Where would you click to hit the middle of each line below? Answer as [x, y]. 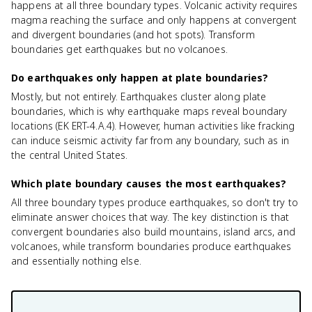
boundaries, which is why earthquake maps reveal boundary [149, 111]
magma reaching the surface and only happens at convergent [154, 20]
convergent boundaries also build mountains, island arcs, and [153, 232]
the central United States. [70, 155]
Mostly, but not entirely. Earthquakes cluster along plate [139, 96]
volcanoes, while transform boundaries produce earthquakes [151, 246]
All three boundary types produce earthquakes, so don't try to [155, 202]
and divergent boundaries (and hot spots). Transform [133, 34]
